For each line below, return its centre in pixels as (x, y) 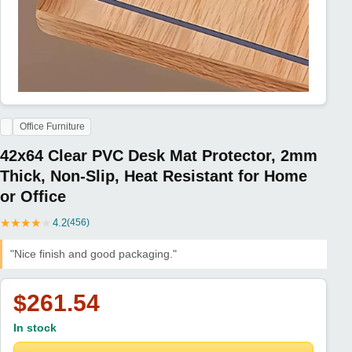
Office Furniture (52, 127)
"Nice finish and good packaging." (94, 253)
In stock (35, 328)
